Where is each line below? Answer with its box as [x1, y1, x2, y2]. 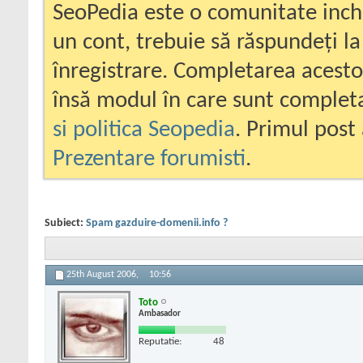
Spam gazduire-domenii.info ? [86, 217, 228, 229]
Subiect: [45, 217, 86, 229]
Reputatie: [139, 335, 181, 347]
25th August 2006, [66, 270, 141, 280]
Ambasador [139, 309, 181, 318]
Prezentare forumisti [53, 147, 246, 171]
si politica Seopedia [53, 118, 235, 142]
